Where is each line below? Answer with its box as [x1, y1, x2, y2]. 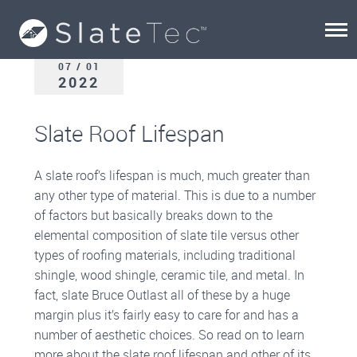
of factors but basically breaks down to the [34, 206, 273, 224]
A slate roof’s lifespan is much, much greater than [34, 167, 311, 184]
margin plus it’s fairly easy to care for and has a [34, 306, 300, 324]
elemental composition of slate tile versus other [34, 226, 300, 244]
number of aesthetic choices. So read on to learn [34, 326, 305, 343]
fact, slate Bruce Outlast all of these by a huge [34, 286, 291, 304]
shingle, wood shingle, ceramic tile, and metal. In [34, 266, 305, 284]
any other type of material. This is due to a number [34, 186, 316, 204]
